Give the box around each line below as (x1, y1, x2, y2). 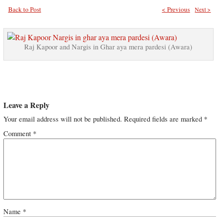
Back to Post (8, 5, 41, 14)
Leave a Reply (3, 99, 49, 111)
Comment (3, 129, 33, 139)
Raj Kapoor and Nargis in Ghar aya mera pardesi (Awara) (24, 42, 193, 52)
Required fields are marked (124, 114, 204, 124)
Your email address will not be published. (3, 114, 122, 124)
